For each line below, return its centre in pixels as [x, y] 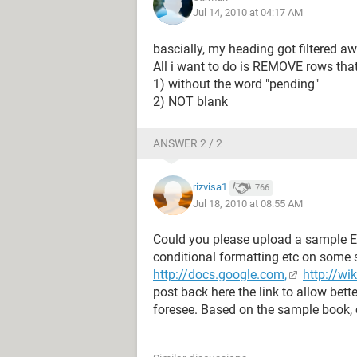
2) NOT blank [190, 102]
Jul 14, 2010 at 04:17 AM [248, 12]
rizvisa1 [210, 187]
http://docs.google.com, [220, 275]
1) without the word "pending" [236, 84]
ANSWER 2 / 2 [188, 143]
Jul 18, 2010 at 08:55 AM [248, 203]
